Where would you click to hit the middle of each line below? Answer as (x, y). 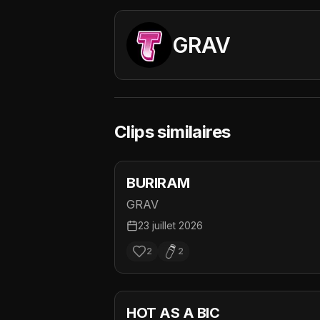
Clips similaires (172, 132)
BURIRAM (158, 183)
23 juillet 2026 (170, 225)
